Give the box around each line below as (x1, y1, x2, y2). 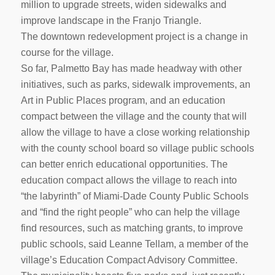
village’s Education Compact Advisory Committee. (20, 254, 238, 265)
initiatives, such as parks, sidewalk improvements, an (20, 79, 250, 90)
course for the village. (20, 47, 114, 58)
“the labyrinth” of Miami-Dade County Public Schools (20, 190, 249, 201)
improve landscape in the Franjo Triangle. (20, 15, 201, 26)
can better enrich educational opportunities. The (20, 158, 228, 169)
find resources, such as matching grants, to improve (20, 222, 243, 233)
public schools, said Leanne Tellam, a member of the (20, 238, 249, 249)
